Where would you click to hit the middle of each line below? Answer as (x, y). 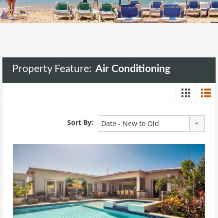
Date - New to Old (130, 123)
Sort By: (80, 123)
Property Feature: (53, 69)
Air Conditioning (133, 69)
